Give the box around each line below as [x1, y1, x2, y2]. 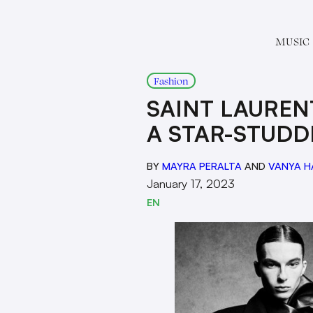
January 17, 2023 [147, 176, 235, 191]
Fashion [154, 74, 189, 87]
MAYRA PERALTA [162, 159, 242, 172]
